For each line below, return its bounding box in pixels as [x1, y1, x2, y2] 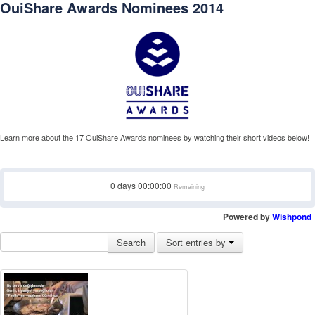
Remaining [172, 182, 205, 191]
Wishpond [272, 210, 311, 223]
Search [117, 236, 146, 249]
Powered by [223, 210, 272, 223]
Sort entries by [166, 236, 229, 249]
